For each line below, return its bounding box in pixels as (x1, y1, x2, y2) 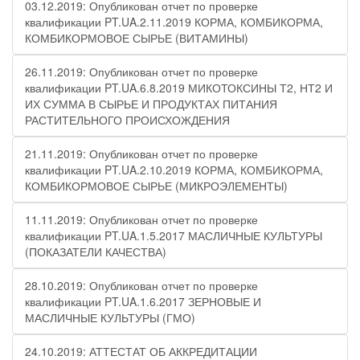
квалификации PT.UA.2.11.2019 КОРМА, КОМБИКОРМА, (25, 14, 323, 30)
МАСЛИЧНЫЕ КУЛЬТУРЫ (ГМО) (25, 309, 195, 325)
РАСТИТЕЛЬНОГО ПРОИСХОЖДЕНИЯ (25, 112, 230, 128)
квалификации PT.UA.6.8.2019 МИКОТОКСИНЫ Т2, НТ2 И (25, 80, 333, 96)
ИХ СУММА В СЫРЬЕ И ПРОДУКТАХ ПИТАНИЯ (25, 96, 277, 112)
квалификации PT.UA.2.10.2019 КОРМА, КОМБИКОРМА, (25, 162, 323, 178)
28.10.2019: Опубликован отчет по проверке (25, 277, 258, 293)
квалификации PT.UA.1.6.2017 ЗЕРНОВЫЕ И (25, 293, 261, 309)
